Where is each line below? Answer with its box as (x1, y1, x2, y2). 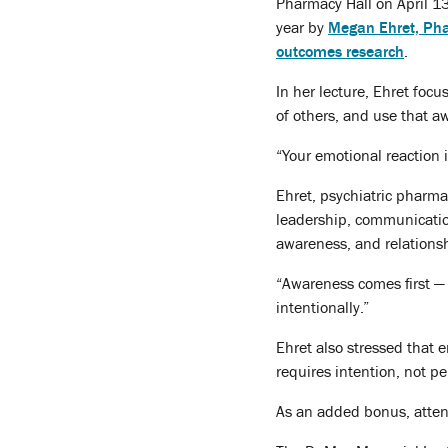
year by (276, 19, 328, 38)
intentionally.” (276, 299, 369, 318)
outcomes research (276, 43, 404, 62)
